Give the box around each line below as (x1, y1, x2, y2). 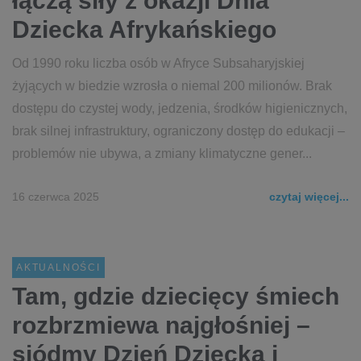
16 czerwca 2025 (12, 190, 99, 203)
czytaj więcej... (269, 190, 349, 203)
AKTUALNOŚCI (16, 262, 101, 273)
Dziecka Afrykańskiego (12, 16, 276, 43)
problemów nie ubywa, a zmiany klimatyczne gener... (12, 147, 312, 160)
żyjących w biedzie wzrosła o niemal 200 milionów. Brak (12, 79, 332, 93)
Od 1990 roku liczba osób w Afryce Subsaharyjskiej (12, 56, 305, 70)
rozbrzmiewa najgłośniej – (12, 312, 310, 338)
